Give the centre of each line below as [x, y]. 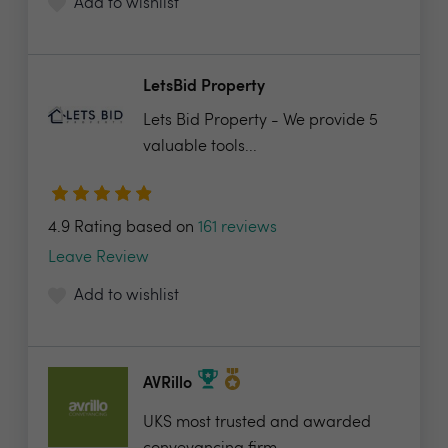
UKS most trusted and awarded [257, 423]
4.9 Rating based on [123, 228]
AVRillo [167, 384]
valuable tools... [200, 147]
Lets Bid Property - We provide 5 [260, 121]
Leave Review [98, 258]
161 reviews [237, 228]
